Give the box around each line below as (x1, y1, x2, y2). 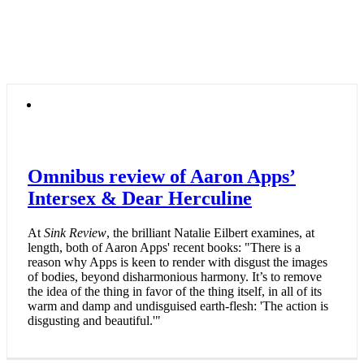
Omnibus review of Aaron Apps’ (28, 166, 296, 188)
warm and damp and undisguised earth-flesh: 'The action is (28, 299, 328, 314)
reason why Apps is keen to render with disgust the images (28, 255, 327, 270)
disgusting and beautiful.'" (28, 314, 161, 328)
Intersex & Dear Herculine (28, 188, 252, 210)
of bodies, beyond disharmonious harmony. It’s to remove (28, 270, 322, 284)
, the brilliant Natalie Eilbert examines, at (106, 226, 314, 240)
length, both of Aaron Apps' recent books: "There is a (28, 240, 301, 255)
